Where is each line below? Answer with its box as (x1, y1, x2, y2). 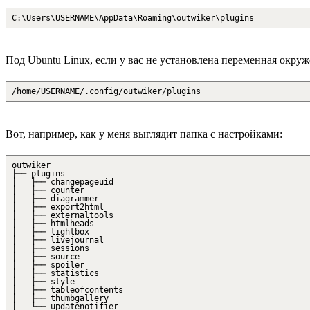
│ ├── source (12, 251, 80, 262)
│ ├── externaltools (12, 210, 113, 220)
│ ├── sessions (12, 243, 89, 253)
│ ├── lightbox (12, 226, 89, 237)
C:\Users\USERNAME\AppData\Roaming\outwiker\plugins (12, 12, 254, 23)
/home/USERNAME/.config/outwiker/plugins (12, 86, 201, 97)
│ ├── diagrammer (12, 193, 99, 203)
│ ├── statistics (12, 268, 99, 278)
